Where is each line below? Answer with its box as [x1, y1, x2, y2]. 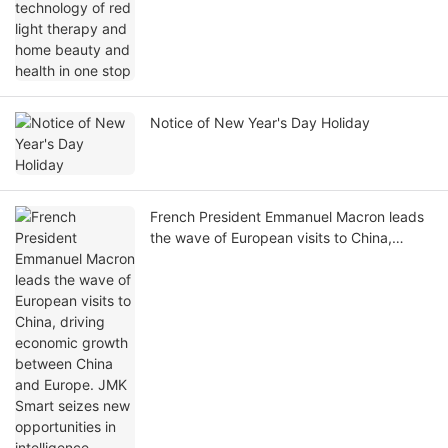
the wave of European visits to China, [150, 229, 392, 247]
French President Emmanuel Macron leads [150, 208, 424, 226]
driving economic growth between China [150, 250, 414, 268]
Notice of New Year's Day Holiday [150, 114, 370, 132]
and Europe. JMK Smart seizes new [150, 271, 381, 289]
